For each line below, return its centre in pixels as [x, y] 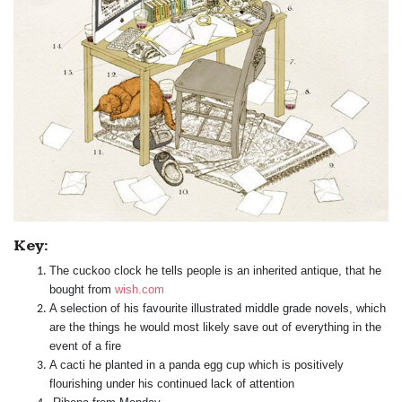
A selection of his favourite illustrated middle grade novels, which [218, 309]
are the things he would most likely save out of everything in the [215, 328]
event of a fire [85, 346]
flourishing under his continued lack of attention [172, 384]
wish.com [140, 290]
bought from [82, 290]
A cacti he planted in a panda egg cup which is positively [197, 365]
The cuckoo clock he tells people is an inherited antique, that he [215, 271]
